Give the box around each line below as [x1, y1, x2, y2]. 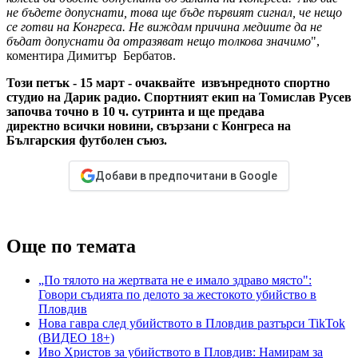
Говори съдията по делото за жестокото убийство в [38, 288, 316, 301]
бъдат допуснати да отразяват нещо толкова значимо [6, 34, 311, 49]
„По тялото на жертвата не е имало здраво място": [38, 273, 312, 287]
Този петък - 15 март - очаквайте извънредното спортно [6, 76, 330, 90]
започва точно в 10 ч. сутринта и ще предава [6, 105, 265, 119]
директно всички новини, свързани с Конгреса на [6, 119, 291, 133]
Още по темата [6, 236, 136, 257]
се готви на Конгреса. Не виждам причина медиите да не [6, 20, 322, 34]
